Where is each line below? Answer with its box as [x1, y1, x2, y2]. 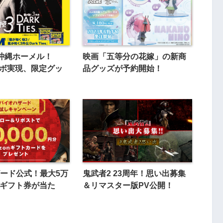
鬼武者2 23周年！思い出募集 [82, 168, 186, 178]
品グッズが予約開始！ [82, 64, 162, 73]
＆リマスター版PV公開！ [82, 180, 173, 190]
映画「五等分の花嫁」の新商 [82, 52, 186, 61]
